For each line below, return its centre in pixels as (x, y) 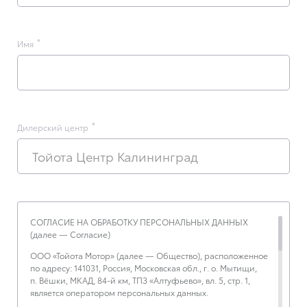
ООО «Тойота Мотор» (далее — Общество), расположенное (149, 256)
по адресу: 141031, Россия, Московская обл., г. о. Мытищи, (144, 268)
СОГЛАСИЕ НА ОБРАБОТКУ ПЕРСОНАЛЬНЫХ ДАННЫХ (139, 221)
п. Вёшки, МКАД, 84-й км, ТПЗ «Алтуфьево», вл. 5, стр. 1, (140, 280)
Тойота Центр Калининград (115, 156)
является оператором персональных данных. (119, 293)
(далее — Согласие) (70, 234)
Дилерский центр (53, 127)
